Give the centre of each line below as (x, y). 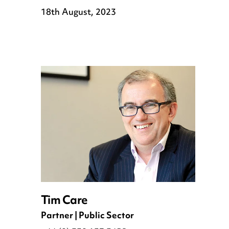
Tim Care (64, 201)
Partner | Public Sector (87, 216)
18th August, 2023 (78, 13)
